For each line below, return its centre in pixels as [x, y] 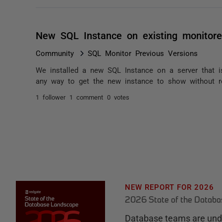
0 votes [118, 97]
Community [55, 53]
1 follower [51, 97]
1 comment [86, 97]
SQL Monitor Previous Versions [143, 53]
